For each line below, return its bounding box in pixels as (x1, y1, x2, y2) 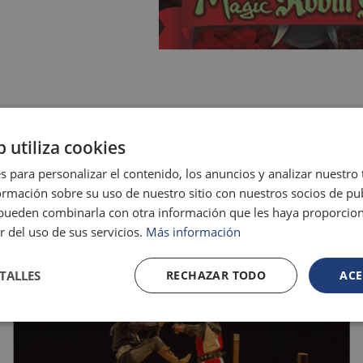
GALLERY (115, 107, 248, 140)
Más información (146, 224, 241, 240)
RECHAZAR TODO (165, 267, 267, 283)
